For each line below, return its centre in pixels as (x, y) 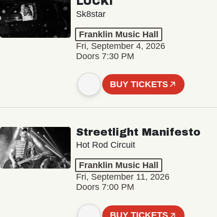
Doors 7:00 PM (105, 187)
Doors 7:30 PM (105, 56)
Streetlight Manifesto (138, 132)
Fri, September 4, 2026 (120, 46)
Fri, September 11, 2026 (123, 177)
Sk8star (91, 14)
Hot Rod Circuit (105, 145)
